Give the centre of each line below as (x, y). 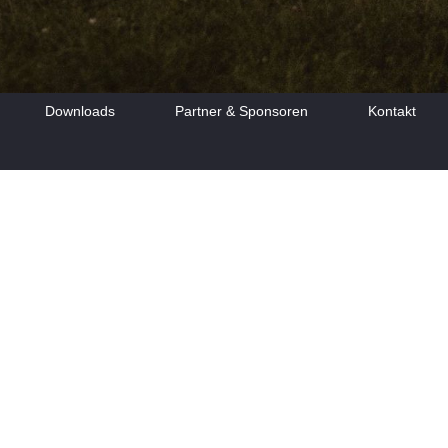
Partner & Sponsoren (241, 110)
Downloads (79, 110)
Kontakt (391, 110)
